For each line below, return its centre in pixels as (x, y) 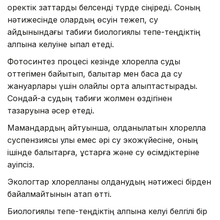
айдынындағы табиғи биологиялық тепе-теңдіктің (104, 32)
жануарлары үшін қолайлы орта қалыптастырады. (102, 86)
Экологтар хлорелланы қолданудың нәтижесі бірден (109, 182)
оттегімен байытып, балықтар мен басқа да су (95, 74)
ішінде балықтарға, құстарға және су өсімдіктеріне (103, 152)
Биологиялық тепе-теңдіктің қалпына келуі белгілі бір (107, 211)
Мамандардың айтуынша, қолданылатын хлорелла (107, 128)
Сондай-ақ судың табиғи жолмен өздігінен (90, 98)
